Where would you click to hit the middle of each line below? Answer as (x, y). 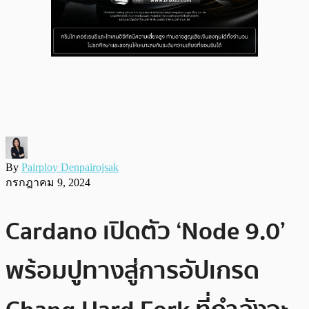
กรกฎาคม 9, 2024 (48, 182)
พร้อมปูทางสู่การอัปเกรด (132, 270)
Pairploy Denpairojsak (70, 167)
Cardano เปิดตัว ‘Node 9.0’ (146, 231)
